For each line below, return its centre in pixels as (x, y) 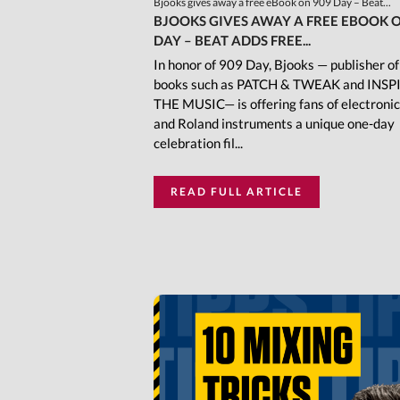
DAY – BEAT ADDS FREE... (232, 41)
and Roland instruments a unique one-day (274, 124)
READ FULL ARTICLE (237, 192)
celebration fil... (198, 143)
